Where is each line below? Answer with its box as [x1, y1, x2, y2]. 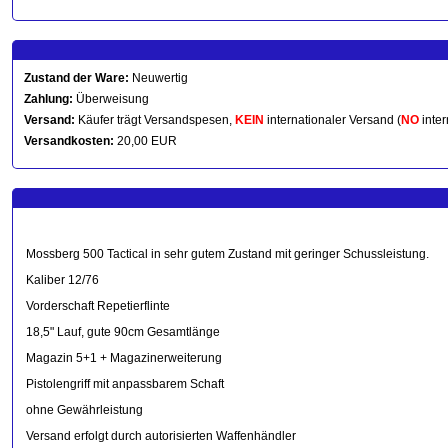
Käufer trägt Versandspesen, [75, 113, 235, 127]
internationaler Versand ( [264, 113, 401, 127]
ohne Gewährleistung [26, 403, 143, 417]
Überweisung [73, 92, 149, 106]
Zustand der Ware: [24, 71, 129, 85]
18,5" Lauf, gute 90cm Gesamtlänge [26, 325, 220, 339]
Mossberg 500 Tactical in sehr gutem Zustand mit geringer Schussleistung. [26, 247, 429, 261]
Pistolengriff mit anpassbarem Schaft [26, 377, 224, 391]
